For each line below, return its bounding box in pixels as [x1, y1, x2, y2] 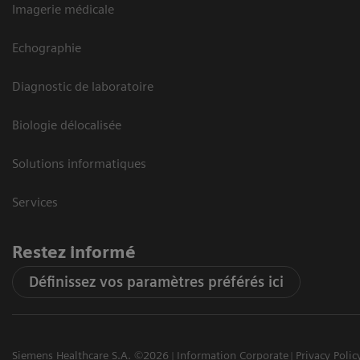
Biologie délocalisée [12, 117, 121, 133]
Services [12, 194, 58, 211]
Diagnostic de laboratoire [12, 79, 153, 95]
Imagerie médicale [12, 2, 114, 18]
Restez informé [12, 242, 136, 263]
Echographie [12, 40, 81, 56]
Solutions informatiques [12, 156, 146, 172]
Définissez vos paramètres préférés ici [29, 273, 284, 291]
